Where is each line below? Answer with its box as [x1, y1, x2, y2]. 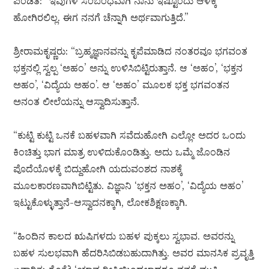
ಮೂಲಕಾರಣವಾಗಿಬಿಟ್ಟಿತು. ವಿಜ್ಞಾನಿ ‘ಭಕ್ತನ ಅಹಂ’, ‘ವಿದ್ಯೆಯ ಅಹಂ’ [13, 180, 244, 192]
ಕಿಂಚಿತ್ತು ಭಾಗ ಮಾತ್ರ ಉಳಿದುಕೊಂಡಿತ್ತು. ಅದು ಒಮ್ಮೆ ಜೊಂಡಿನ [13, 146, 231, 159]
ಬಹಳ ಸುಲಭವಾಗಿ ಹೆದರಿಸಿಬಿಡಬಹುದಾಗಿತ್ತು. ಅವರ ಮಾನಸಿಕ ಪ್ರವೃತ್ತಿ [13, 247, 255, 259]
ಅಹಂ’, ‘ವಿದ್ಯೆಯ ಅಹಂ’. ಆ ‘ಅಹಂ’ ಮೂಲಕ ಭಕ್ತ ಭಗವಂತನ [13, 79, 230, 91]
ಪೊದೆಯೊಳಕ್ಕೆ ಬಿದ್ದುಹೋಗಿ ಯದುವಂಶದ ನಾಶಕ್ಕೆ [13, 163, 183, 175]
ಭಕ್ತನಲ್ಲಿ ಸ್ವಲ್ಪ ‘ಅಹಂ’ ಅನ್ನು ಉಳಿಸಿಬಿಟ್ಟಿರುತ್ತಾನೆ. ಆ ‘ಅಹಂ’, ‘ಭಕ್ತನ [13, 62, 243, 74]
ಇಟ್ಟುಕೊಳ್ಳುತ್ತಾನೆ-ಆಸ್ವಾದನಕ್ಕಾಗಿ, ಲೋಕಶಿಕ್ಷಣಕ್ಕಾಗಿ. [13, 196, 188, 209]
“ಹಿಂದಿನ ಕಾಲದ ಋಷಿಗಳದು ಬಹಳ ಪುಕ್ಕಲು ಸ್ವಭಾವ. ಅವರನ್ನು [13, 230, 235, 243]
